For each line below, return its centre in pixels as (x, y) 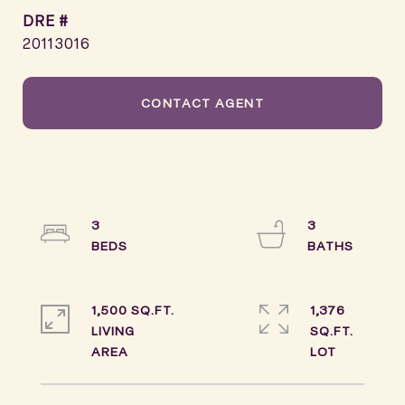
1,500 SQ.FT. (133, 310)
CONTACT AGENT (202, 103)
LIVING (113, 330)
